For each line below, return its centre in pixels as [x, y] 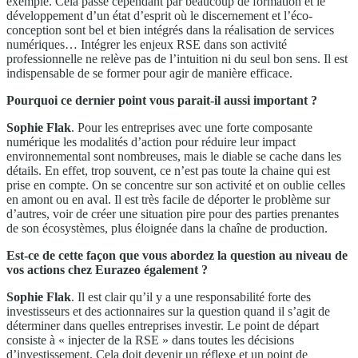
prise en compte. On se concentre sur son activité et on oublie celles [176, 185]
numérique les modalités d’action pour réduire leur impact [151, 141]
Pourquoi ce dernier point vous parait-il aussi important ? [162, 100]
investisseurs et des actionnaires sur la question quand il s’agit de [168, 311]
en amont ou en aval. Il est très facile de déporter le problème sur [168, 199]
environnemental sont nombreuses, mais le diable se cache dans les [174, 156]
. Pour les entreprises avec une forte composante [192, 127]
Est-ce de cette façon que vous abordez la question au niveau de [177, 255]
